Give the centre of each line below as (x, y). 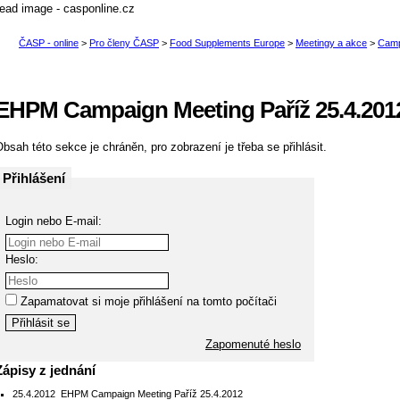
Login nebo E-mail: (54, 221)
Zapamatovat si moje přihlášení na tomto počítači (147, 301)
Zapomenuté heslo (253, 344)
